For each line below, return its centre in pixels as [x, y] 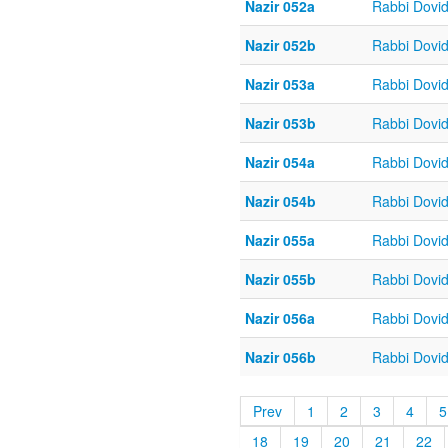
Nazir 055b [280, 279]
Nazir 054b [280, 201]
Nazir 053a [280, 84]
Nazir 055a [280, 240]
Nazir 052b [280, 45]
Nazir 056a [280, 318]
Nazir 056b [280, 357]
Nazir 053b [280, 123]
